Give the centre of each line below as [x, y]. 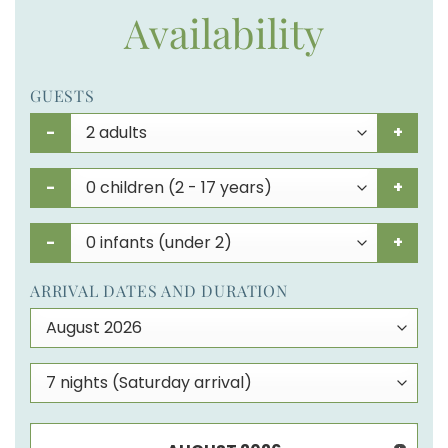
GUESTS [62, 95]
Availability [224, 32]
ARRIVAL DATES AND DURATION [159, 290]
